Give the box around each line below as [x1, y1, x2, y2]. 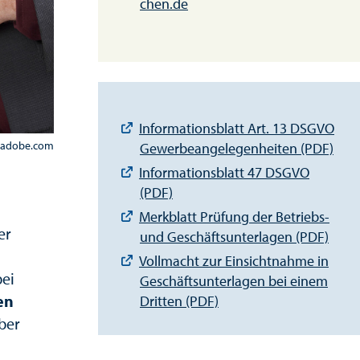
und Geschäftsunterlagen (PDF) [140, 227, 329, 246]
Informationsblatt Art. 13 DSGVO [139, 119, 334, 137]
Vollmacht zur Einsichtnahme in [139, 252, 329, 270]
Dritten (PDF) [140, 292, 219, 310]
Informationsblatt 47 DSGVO [139, 163, 309, 182]
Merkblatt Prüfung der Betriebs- [139, 207, 329, 226]
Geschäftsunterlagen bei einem [140, 272, 328, 290]
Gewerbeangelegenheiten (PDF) [140, 139, 333, 157]
